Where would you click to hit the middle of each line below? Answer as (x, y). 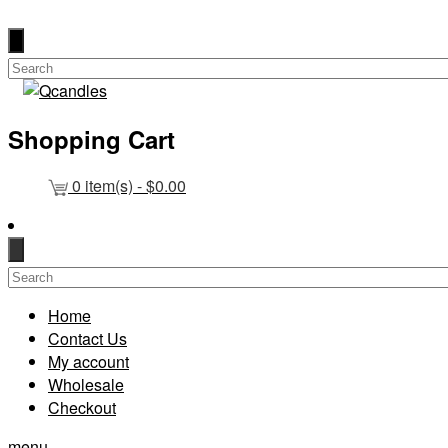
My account (88, 361)
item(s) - (115, 185)
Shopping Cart (91, 138)
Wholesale (86, 384)
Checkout (82, 407)
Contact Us (87, 338)
